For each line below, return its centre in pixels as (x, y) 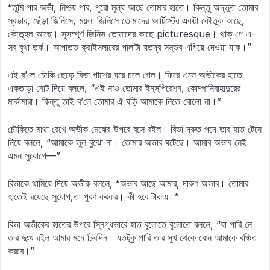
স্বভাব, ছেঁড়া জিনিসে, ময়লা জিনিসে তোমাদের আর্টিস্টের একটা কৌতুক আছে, (126, 20)
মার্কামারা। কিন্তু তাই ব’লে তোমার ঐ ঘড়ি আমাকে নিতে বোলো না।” (115, 101)
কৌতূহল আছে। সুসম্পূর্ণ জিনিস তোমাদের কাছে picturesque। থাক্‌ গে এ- (132, 34)
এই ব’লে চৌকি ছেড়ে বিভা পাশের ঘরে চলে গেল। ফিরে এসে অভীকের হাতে (125, 75)
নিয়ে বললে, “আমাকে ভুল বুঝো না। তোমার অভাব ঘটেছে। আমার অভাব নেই (127, 142)
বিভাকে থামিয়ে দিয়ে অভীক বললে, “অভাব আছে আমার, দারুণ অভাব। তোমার (128, 183)
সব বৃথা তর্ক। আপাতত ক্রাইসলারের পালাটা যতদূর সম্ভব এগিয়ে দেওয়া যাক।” (130, 47)
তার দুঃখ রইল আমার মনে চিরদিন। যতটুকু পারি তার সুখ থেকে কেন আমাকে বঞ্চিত (132, 237)
